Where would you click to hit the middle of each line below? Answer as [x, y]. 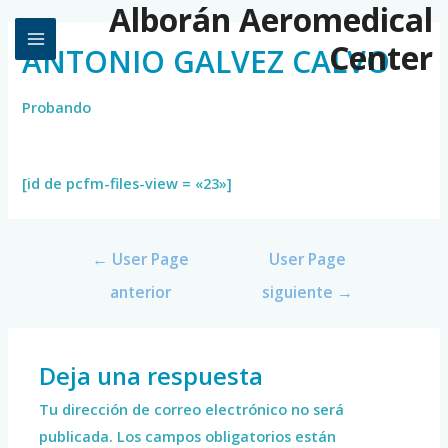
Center [381, 57]
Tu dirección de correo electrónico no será [192, 409]
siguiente [300, 291]
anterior [140, 291]
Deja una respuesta [151, 376]
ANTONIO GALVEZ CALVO [206, 61]
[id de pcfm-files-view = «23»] [127, 183]
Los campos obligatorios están [225, 436]
